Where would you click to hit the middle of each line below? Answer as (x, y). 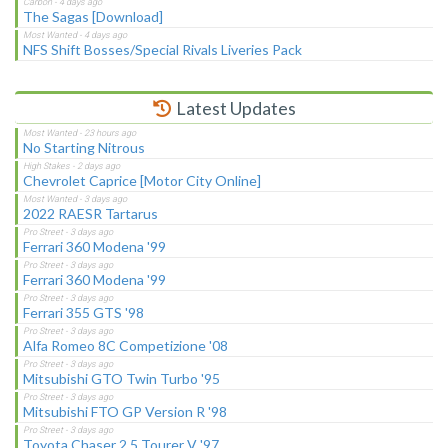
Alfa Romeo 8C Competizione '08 (125, 346)
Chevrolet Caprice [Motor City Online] (142, 181)
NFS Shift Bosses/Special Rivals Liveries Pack (162, 50)
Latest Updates (234, 108)
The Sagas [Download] (93, 17)
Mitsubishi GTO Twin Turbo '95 (121, 379)
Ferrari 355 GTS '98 (83, 313)
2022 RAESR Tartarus (90, 214)
